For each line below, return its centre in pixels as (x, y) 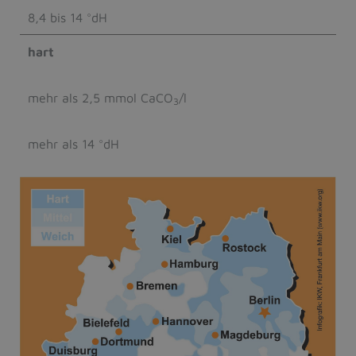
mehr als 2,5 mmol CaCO (101, 98)
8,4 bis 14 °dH (68, 18)
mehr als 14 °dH (74, 144)
